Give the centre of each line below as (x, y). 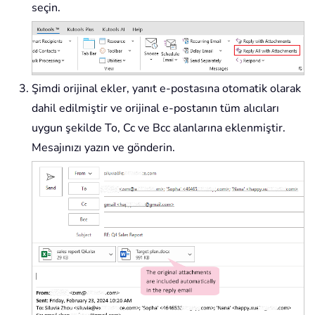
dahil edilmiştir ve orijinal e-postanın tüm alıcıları (155, 109)
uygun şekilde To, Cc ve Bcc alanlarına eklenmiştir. (159, 128)
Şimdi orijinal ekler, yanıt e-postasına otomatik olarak (166, 89)
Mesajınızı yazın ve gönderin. (103, 148)
